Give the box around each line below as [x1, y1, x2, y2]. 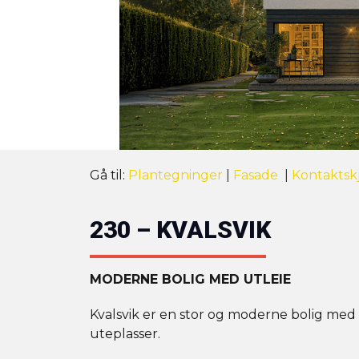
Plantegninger [128, 167, 223, 184]
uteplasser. [90, 326, 160, 342]
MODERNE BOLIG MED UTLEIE [90, 272, 291, 288]
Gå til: [90, 167, 128, 184]
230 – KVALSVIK [90, 216, 271, 244]
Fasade [233, 167, 281, 184]
